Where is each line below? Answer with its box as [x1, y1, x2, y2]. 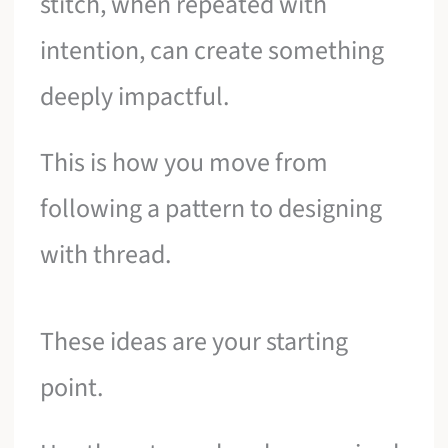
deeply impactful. [40, 78, 230, 116]
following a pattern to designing [40, 189, 383, 227]
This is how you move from [40, 143, 329, 181]
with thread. [40, 235, 172, 273]
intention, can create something [40, 32, 385, 70]
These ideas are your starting [40, 323, 349, 361]
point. [40, 369, 104, 407]
